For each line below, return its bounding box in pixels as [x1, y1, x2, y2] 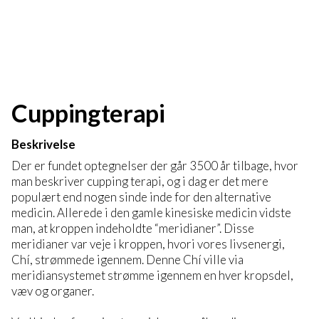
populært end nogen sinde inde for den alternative [11, 189, 271, 204]
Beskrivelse [11, 137, 75, 152]
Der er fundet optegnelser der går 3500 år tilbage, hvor [11, 157, 298, 173]
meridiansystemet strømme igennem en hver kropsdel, [11, 267, 293, 283]
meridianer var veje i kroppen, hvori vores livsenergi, [11, 236, 285, 251]
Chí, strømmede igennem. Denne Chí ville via [11, 251, 244, 267]
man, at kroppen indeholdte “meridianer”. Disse [11, 220, 254, 236]
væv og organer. [11, 283, 94, 298]
